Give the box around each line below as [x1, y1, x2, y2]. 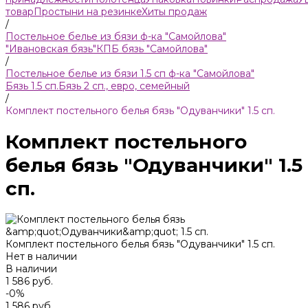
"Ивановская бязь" [5, 43, 96, 55]
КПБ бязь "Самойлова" [96, 43, 208, 55]
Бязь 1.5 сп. [5, 80, 58, 92]
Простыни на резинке [34, 5, 142, 18]
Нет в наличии [5, 250, 77, 263]
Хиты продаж [142, 5, 207, 18]
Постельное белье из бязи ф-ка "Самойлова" [5, 30, 226, 43]
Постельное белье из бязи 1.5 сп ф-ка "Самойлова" [5, 67, 254, 80]
